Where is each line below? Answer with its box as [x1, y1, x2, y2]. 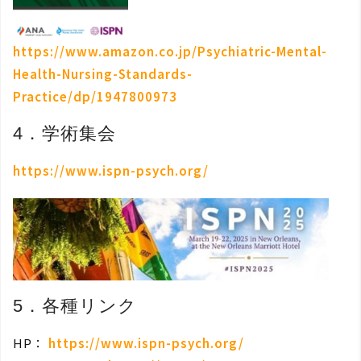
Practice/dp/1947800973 [13, 88, 177, 106]
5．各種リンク [13, 296, 137, 317]
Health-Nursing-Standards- [13, 65, 193, 83]
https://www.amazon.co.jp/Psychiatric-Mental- [13, 43, 327, 60]
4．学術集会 [13, 123, 116, 144]
